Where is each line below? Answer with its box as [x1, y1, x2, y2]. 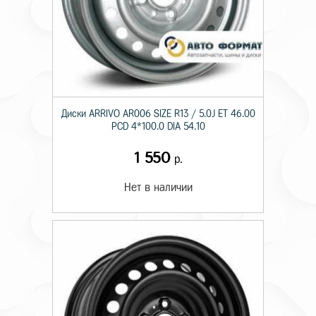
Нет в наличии [123, 181, 193, 193]
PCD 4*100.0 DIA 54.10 [111, 121, 205, 132]
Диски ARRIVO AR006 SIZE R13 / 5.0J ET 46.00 [61, 109, 255, 119]
